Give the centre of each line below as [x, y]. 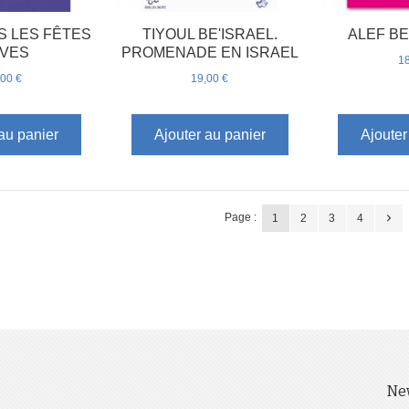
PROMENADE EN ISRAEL [210, 52]
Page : [240, 217]
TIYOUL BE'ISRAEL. [210, 34]
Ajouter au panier [210, 135]
